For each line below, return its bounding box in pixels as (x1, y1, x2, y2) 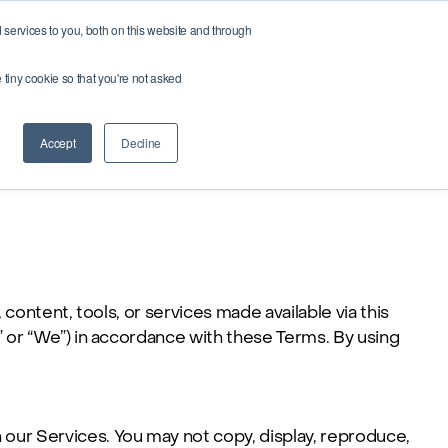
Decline (121, 134, 161, 151)
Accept (40, 134, 76, 151)
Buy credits (243, 59, 319, 79)
